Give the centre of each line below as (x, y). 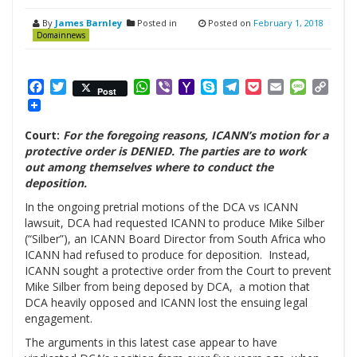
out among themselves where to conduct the (149, 167)
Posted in (156, 23)
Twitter (88, 87)
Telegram (268, 87)
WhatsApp (181, 87)
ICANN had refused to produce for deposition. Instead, (167, 255)
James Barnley (88, 23)
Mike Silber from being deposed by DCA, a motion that (167, 287)
